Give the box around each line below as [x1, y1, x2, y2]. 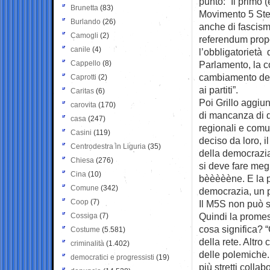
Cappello [71, 58, 101, 67]
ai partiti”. [199, 84, 238, 95]
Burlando [71, 17, 101, 26]
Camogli [71, 31, 98, 40]
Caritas [71, 86, 94, 95]
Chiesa [71, 155, 94, 165]
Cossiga [71, 211, 98, 220]
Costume [71, 225, 100, 234]
